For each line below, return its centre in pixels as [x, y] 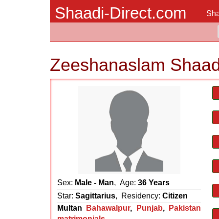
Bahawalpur [108, 208]
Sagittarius [95, 196]
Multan [70, 208]
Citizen [175, 196]
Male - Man [94, 183]
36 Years [154, 183]
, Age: [126, 183]
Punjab [149, 208]
